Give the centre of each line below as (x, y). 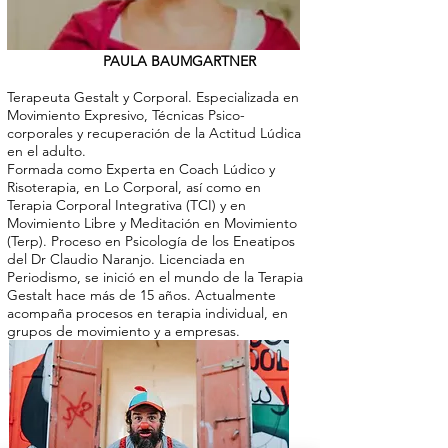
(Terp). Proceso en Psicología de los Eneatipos (151, 240)
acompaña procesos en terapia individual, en (147, 312)
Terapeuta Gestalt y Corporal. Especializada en (153, 96)
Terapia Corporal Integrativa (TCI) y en (126, 204)
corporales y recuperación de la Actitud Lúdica (154, 132)
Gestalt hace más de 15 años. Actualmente (141, 294)
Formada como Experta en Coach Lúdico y (141, 168)
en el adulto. (46, 150)
